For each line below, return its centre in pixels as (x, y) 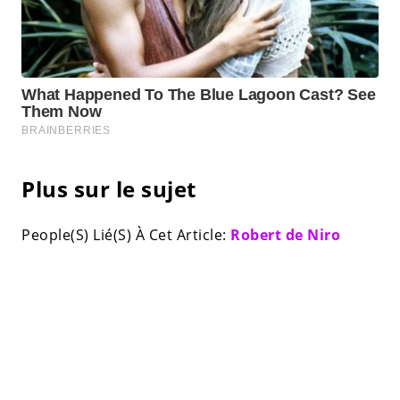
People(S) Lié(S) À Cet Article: (126, 235)
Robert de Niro (285, 235)
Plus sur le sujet (109, 189)
